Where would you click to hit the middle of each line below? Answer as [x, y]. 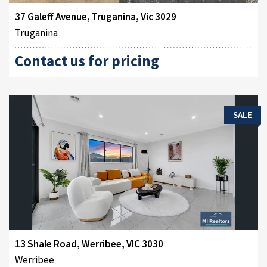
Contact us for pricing [87, 60]
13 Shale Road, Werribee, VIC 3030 [89, 243]
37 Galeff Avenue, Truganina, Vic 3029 [96, 16]
